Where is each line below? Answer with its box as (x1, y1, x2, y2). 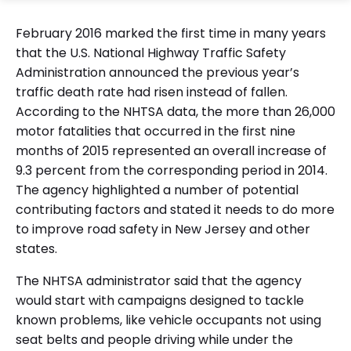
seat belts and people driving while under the (16, 330, 293, 349)
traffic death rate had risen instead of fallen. (16, 82, 288, 101)
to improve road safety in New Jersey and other (16, 219, 310, 238)
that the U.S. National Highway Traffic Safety (16, 43, 286, 62)
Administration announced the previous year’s (16, 63, 299, 81)
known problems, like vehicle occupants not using (16, 310, 321, 329)
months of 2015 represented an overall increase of (16, 141, 327, 160)
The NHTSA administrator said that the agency (16, 271, 302, 290)
